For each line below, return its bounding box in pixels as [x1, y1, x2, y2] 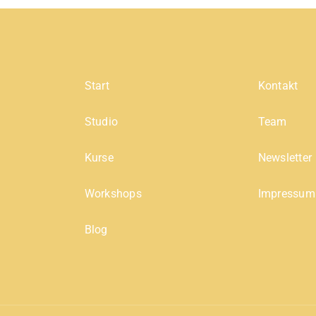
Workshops [84, 186, 142, 200]
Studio [84, 114, 119, 128]
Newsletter [257, 150, 312, 164]
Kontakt [257, 78, 298, 92]
